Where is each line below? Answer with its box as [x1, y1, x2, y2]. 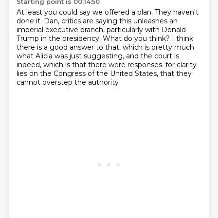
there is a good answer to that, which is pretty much [16, 43, 194, 52]
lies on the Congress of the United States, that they [16, 69, 192, 78]
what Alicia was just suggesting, [16, 52, 126, 60]
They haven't [154, 8, 199, 17]
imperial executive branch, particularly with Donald [16, 25, 186, 34]
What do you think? [102, 34, 172, 43]
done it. [16, 17, 44, 25]
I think [171, 34, 193, 43]
